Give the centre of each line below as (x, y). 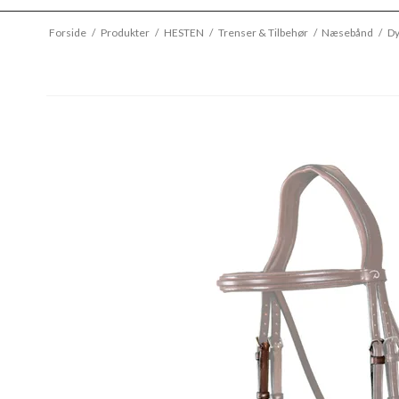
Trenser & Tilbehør (263, 33)
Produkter (125, 33)
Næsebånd (348, 33)
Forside (67, 33)
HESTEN (183, 33)
